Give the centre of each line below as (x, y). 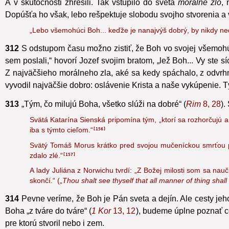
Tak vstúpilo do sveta (135, 14)
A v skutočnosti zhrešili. (49, 14)
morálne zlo (199, 14)
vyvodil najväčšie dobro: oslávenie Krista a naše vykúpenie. (113, 97)
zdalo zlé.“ (46, 168)
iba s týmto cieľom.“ (61, 142)
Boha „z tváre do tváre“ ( (49, 223)
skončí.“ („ (46, 193)
